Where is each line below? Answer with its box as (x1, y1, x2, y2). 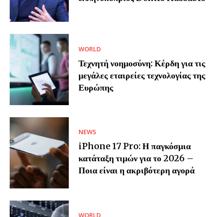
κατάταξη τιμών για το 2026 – (78, 153, 194, 164)
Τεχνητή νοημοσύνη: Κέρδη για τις (78, 57, 206, 69)
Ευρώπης (78, 81, 114, 93)
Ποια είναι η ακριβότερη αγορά (78, 165, 195, 176)
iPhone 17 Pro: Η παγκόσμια (78, 140, 191, 152)
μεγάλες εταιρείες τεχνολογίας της (78, 69, 206, 81)
